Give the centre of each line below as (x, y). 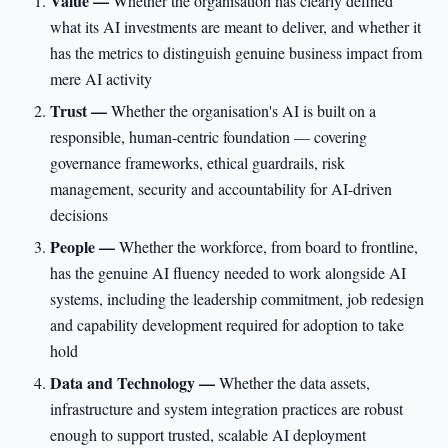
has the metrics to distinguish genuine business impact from (236, 52)
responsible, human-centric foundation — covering (209, 136)
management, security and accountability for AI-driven (221, 188)
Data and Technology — (135, 382)
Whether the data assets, (295, 382)
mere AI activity (101, 78)
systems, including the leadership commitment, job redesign (237, 298)
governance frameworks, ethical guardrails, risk (198, 162)
